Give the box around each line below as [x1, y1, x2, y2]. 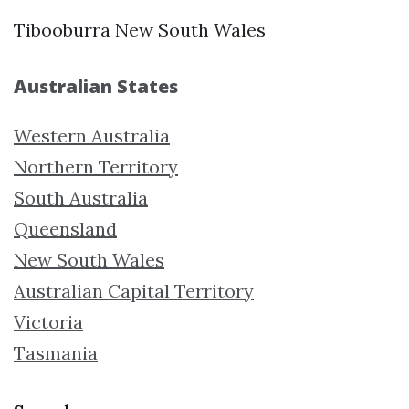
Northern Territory [14, 154, 178, 178]
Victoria [14, 309, 83, 333]
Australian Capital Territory [14, 278, 254, 302]
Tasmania [14, 341, 98, 364]
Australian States [14, 73, 178, 99]
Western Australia [14, 123, 170, 147]
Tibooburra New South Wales [14, 17, 266, 41]
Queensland [14, 216, 117, 240]
